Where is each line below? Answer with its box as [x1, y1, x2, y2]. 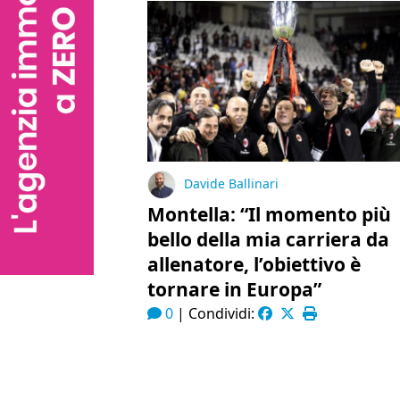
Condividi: [187, 304, 258, 324]
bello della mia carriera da [146, 227, 389, 253]
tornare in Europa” [146, 277, 321, 303]
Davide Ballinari [183, 175, 279, 193]
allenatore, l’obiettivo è [146, 252, 361, 278]
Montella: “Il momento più [146, 202, 391, 228]
